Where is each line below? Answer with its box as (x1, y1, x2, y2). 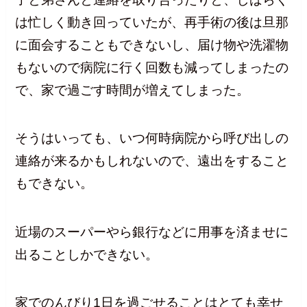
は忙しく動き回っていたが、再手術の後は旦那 (15, 14, 289, 29)
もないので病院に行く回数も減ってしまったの (15, 60, 289, 75)
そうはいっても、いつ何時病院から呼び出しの (15, 131, 289, 146)
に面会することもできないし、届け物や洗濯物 (15, 37, 289, 52)
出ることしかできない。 (15, 247, 159, 262)
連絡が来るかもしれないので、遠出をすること (15, 153, 289, 169)
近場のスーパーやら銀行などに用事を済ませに (15, 224, 289, 239)
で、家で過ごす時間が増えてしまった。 (15, 82, 250, 97)
